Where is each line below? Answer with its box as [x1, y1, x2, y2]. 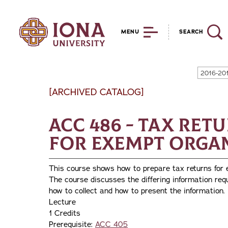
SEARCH [179, 28, 203, 36]
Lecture [49, 196, 76, 207]
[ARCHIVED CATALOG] [49, 86, 144, 98]
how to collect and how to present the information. [49, 185, 225, 196]
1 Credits [49, 208, 80, 218]
